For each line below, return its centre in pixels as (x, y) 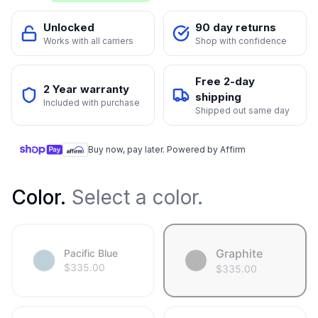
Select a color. (135, 198)
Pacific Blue (91, 253)
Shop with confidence (241, 41)
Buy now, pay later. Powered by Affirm (167, 150)
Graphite (239, 254)
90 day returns (236, 28)
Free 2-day (225, 82)
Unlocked (69, 28)
